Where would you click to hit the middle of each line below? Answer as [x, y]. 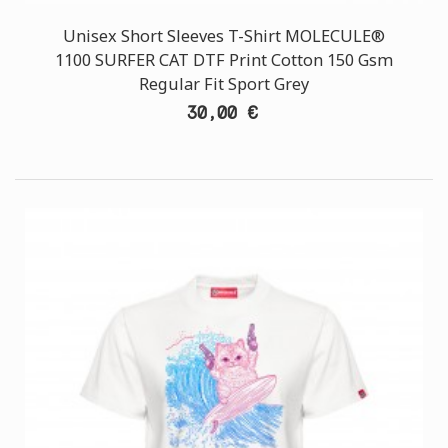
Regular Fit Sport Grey [224, 84]
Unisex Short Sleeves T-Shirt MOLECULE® [224, 36]
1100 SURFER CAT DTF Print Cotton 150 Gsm [224, 60]
